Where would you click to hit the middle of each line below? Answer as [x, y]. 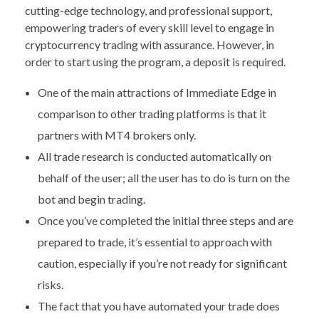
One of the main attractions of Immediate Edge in [157, 93]
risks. [50, 285]
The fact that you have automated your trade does [158, 306]
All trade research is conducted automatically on [154, 157]
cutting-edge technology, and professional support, [148, 11]
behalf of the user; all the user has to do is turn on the [163, 178]
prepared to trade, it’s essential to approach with [155, 242]
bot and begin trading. [91, 199]
